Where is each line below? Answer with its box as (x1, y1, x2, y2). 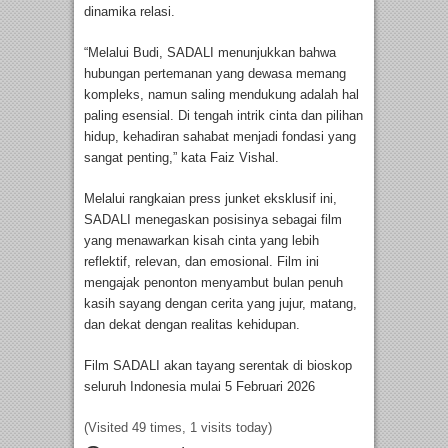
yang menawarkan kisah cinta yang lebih (84, 232, 319, 248)
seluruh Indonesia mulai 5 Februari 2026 (84, 378, 315, 394)
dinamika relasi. (84, 3, 175, 19)
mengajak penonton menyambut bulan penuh (84, 274, 343, 290)
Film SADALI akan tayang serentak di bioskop (84, 357, 352, 373)
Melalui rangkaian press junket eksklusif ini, (84, 190, 337, 206)
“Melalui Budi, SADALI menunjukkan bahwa (84, 44, 336, 60)
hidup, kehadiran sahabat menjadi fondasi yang (84, 128, 356, 144)
